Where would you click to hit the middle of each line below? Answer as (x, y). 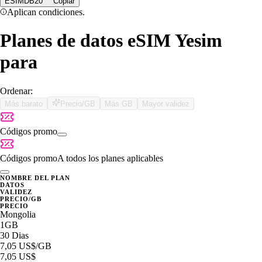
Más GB (119, 104)
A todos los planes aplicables (110, 158)
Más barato (24, 104)
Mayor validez (166, 104)
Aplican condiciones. (46, 12)
